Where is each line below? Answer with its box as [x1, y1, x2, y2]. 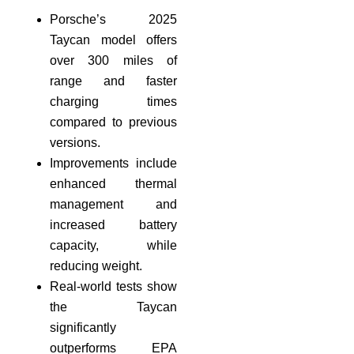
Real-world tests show [50, 279, 177, 293]
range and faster [50, 73, 177, 88]
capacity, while [50, 238, 177, 252]
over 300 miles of [50, 53, 177, 67]
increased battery [50, 217, 177, 232]
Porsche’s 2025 [50, 12, 177, 26]
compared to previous [50, 115, 177, 129]
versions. [50, 135, 100, 149]
